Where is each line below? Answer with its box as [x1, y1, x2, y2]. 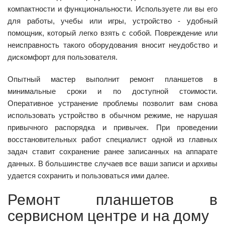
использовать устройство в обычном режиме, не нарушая [8, 110, 217, 120]
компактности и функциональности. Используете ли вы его [8, 4, 217, 13]
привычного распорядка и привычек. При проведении [8, 123, 217, 132]
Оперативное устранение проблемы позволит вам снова [8, 98, 217, 107]
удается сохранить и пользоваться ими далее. [8, 171, 169, 180]
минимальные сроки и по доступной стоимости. [8, 86, 217, 95]
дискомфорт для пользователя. [8, 52, 118, 61]
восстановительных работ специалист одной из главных [8, 135, 217, 144]
